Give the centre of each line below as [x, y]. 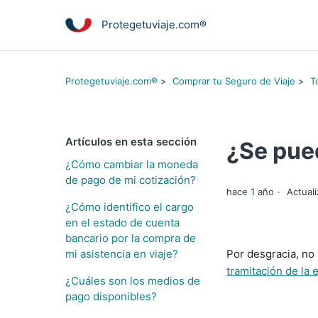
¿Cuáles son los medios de [133, 281]
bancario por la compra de [131, 238]
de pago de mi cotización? [131, 180]
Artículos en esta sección [131, 142]
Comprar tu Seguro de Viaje [234, 81]
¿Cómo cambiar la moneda [132, 164]
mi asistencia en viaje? [122, 254]
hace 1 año [251, 192]
